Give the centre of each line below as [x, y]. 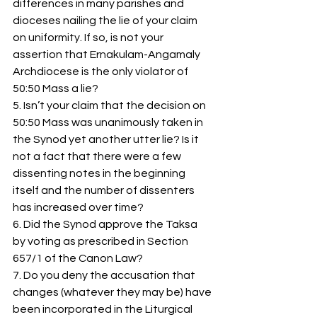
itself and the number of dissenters [105, 191]
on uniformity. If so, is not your [89, 38]
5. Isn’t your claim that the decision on [110, 106]
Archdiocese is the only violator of [102, 72]
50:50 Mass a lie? [57, 89]
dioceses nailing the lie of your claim [106, 21]
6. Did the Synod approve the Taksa [106, 225]
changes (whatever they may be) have [113, 293]
